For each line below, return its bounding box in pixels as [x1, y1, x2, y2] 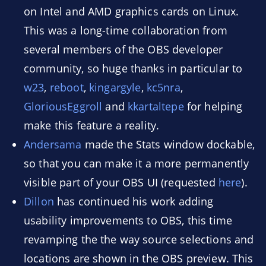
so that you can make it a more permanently [24, 156, 249, 170]
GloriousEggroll [24, 99, 103, 113]
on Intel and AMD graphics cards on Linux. [24, 4, 239, 18]
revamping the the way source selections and [24, 232, 254, 246]
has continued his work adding [53, 194, 214, 208]
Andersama [24, 137, 82, 151]
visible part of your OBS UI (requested [24, 175, 218, 189]
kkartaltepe [128, 99, 184, 113]
